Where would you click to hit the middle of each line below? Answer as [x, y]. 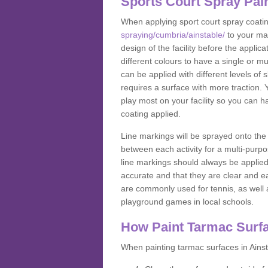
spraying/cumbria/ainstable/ [173, 35]
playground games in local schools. [187, 202]
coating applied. [151, 114]
